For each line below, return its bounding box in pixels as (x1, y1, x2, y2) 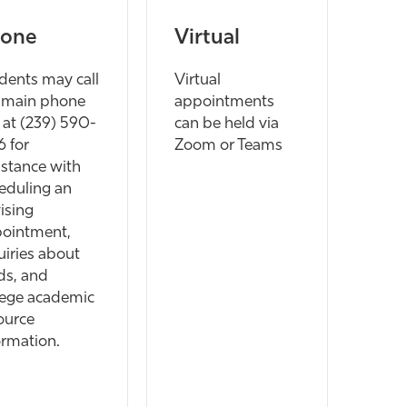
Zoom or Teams (174, 137, 283, 154)
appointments (174, 94, 274, 110)
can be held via (174, 115, 279, 132)
